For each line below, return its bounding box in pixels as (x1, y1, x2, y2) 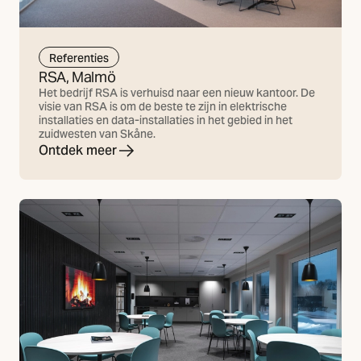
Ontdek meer (39, 142, 117, 160)
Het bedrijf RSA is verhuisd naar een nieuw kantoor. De (39, 85, 315, 101)
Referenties (49, 50, 109, 65)
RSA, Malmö (39, 68, 116, 87)
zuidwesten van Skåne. (39, 127, 156, 142)
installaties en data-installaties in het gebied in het (39, 113, 293, 128)
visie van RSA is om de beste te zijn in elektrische (39, 99, 287, 114)
